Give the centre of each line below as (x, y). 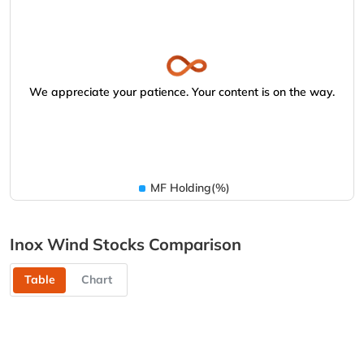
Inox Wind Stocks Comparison (126, 245)
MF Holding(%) (190, 187)
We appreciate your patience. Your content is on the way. (182, 91)
